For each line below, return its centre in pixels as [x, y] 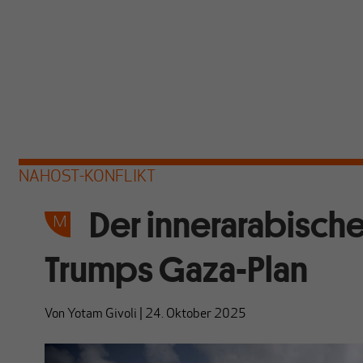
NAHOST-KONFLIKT [87, 177]
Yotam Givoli [102, 314]
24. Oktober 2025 [195, 314]
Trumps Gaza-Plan [176, 269]
